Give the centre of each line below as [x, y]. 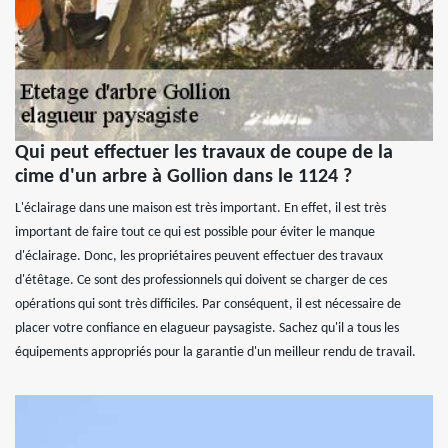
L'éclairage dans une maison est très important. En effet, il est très [200, 209]
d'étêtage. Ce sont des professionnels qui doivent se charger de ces [201, 281]
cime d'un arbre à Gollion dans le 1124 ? [183, 177]
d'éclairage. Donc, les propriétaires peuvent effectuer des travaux [199, 257]
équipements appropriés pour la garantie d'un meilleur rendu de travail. [215, 353]
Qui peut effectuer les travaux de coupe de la [204, 153]
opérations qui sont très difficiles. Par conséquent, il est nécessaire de [208, 305]
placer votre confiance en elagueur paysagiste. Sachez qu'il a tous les [207, 329]
